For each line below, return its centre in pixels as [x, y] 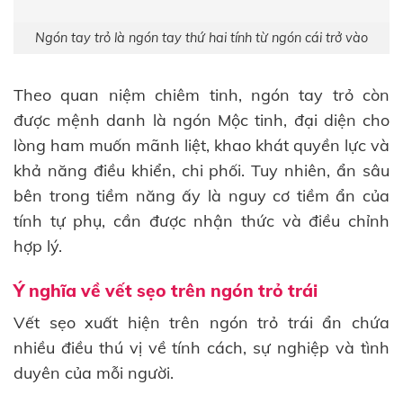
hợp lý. [38, 246]
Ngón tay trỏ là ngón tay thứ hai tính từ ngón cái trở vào [201, 38]
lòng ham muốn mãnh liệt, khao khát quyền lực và [201, 145]
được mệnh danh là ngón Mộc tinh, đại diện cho [201, 120]
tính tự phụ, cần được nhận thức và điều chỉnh [201, 220]
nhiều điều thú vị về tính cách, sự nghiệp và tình [201, 347]
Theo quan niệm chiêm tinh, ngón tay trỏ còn [201, 94]
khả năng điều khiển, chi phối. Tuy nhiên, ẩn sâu [201, 170]
